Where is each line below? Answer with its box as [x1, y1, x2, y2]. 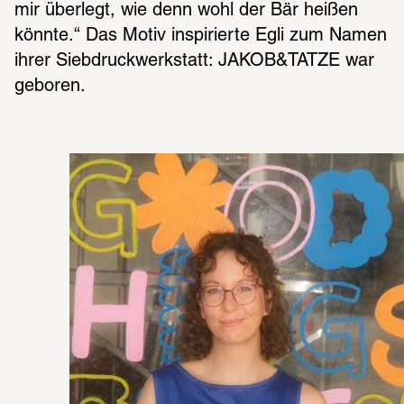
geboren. [14, 78, 86, 95]
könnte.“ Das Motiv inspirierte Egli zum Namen [14, 27, 387, 44]
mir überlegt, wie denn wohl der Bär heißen [14, 2, 358, 19]
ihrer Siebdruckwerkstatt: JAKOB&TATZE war [14, 52, 374, 69]
